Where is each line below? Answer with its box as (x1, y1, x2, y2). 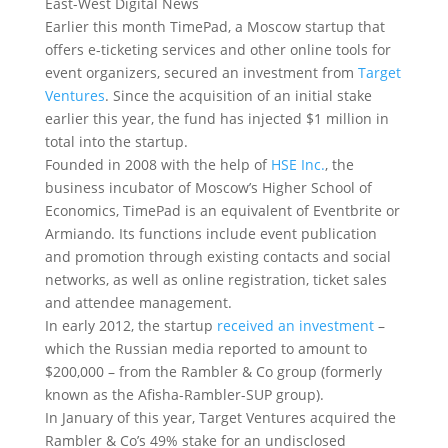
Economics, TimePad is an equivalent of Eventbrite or (44, 201, 400, 220)
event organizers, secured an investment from (44, 63, 358, 82)
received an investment (216, 316, 374, 335)
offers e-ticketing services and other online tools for (44, 40, 391, 59)
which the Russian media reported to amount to (44, 339, 367, 358)
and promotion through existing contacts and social (44, 247, 391, 266)
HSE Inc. (270, 155, 325, 174)
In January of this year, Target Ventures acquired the (44, 408, 396, 427)
